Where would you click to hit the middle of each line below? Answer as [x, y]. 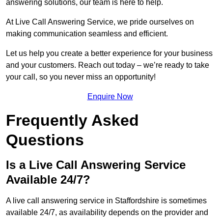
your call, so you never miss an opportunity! [81, 77]
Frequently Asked [72, 121]
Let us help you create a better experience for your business [109, 54]
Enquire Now [110, 97]
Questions [45, 140]
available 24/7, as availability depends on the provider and [107, 213]
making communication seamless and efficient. [87, 34]
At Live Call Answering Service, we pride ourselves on [100, 22]
